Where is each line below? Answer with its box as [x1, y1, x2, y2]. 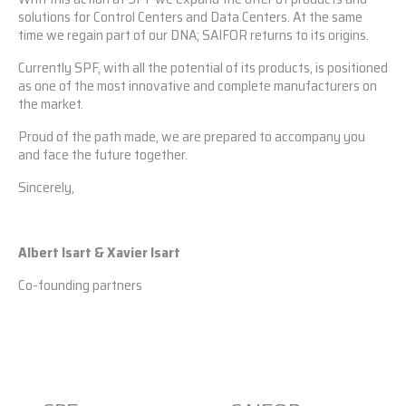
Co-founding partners [18, 274, 142, 296]
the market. [18, 92, 83, 115]
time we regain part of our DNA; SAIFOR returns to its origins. [18, 24, 369, 46]
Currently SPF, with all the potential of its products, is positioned [18, 56, 388, 79]
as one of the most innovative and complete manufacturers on [18, 74, 377, 97]
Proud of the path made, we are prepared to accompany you [18, 125, 365, 148]
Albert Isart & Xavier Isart [18, 241, 180, 264]
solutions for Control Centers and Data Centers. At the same [18, 5, 362, 28]
